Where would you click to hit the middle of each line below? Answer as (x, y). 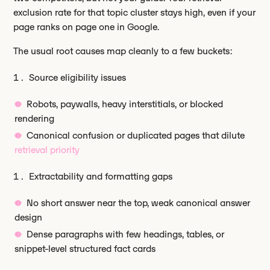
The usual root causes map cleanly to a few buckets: (123, 51)
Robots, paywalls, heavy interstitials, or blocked (125, 104)
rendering (35, 118)
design (29, 217)
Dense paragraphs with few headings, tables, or (126, 234)
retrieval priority (47, 150)
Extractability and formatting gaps (101, 176)
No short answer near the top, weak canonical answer (139, 203)
